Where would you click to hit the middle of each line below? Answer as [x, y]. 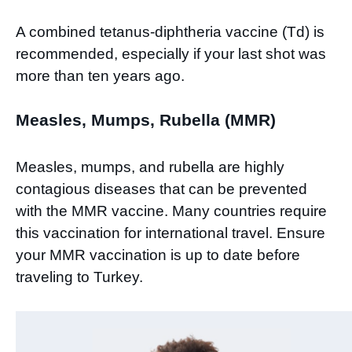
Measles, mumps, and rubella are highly [150, 167]
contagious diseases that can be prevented [161, 189]
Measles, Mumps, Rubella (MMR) [146, 120]
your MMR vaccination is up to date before [158, 255]
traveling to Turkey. [79, 277]
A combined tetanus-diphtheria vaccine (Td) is [170, 31]
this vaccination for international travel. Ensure [170, 233]
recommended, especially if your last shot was [171, 53]
